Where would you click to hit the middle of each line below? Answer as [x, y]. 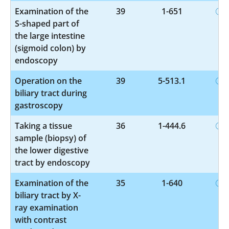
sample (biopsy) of [51, 138]
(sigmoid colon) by [50, 48]
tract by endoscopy [52, 162]
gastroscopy [39, 105]
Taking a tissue [43, 125]
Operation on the [48, 81]
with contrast [41, 220]
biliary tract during [51, 93]
